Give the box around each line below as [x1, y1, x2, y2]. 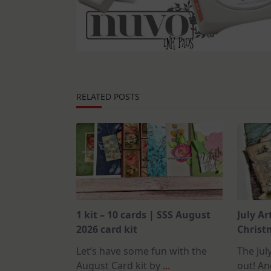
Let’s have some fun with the [76, 244, 207, 258]
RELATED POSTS [76, 90, 140, 102]
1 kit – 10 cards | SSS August [76, 207, 211, 221]
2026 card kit [76, 222, 137, 236]
